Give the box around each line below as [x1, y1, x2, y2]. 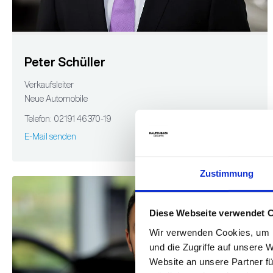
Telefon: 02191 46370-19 [24, 114, 112, 123]
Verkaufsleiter [24, 80, 74, 89]
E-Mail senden [24, 132, 76, 141]
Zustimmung [199, 168, 254, 179]
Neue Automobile [24, 94, 88, 103]
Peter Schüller [24, 55, 105, 68]
